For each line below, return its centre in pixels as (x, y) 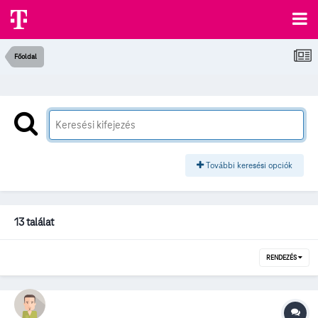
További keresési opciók (248, 165)
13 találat (34, 223)
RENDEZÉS (282, 258)
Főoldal (26, 56)
